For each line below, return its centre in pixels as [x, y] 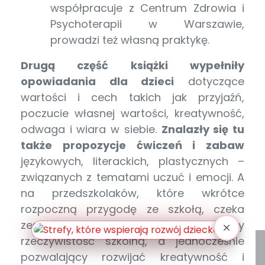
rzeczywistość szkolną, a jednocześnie [132, 241]
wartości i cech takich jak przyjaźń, [132, 97]
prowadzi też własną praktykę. [131, 40]
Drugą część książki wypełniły [132, 65]
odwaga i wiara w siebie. [91, 129]
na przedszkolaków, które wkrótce [132, 193]
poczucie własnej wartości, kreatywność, [132, 113]
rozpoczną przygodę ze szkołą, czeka [132, 209]
